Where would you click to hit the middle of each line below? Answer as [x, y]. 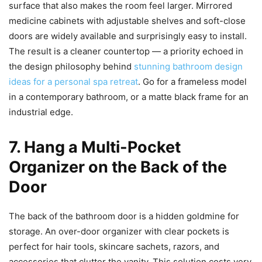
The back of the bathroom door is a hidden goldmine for [124, 216]
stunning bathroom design [188, 67]
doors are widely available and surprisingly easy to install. [128, 36]
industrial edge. [41, 112]
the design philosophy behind [71, 67]
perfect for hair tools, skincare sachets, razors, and [114, 247]
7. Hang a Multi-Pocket [95, 147]
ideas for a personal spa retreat [73, 82]
